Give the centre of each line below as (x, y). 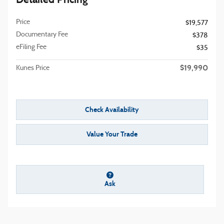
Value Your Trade (112, 134)
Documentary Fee (42, 34)
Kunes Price (33, 68)
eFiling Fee (31, 47)
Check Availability (112, 109)
